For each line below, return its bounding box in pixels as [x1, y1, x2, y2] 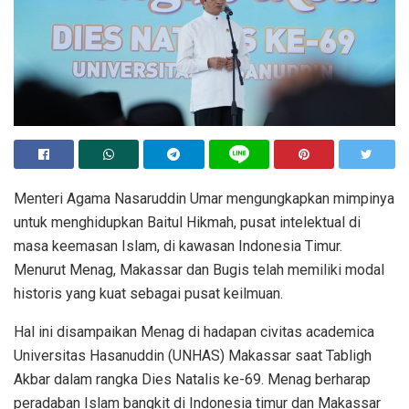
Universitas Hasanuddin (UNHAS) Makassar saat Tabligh [14, 347, 372, 365]
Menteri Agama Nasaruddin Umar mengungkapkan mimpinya [14, 190, 394, 208]
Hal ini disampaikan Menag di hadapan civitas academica [14, 323, 374, 341]
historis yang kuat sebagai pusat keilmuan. [14, 285, 283, 303]
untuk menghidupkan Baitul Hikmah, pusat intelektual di [14, 214, 361, 232]
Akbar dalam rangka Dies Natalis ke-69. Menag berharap [14, 371, 371, 389]
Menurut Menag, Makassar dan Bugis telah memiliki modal [14, 261, 384, 279]
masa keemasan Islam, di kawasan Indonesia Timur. [14, 237, 342, 256]
